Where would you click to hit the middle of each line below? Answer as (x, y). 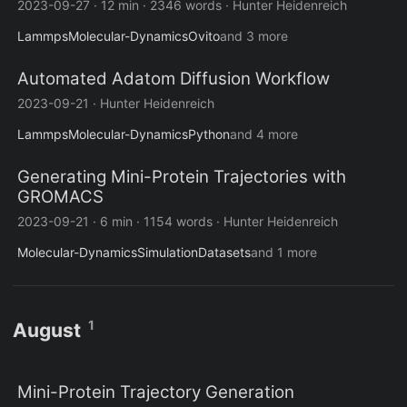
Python (209, 134)
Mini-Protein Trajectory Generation (156, 392)
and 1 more (284, 253)
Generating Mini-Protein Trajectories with (182, 177)
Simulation (168, 253)
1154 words (178, 222)
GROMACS (60, 197)
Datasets (224, 253)
